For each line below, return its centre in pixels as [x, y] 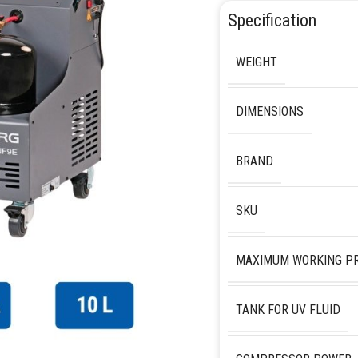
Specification [272, 20]
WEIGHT [256, 62]
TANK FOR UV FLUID [288, 309]
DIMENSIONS [269, 111]
